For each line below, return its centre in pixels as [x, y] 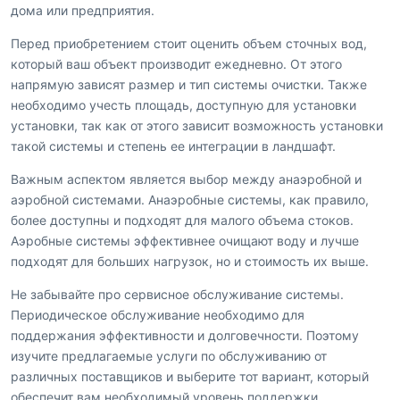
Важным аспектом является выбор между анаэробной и [186, 179]
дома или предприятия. [83, 11]
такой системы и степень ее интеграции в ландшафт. [173, 146]
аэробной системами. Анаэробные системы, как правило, [190, 200]
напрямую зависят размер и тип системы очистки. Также [189, 85]
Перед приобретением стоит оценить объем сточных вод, [189, 44]
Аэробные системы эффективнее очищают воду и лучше [185, 241]
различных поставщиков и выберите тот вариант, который [190, 377]
